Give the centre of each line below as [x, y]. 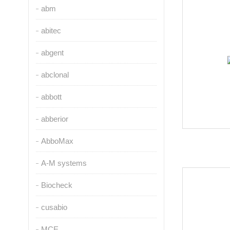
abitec [51, 31]
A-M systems [64, 163]
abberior [54, 119]
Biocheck [56, 185]
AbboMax [57, 141]
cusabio [54, 207]
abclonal [55, 75]
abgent [52, 53]
